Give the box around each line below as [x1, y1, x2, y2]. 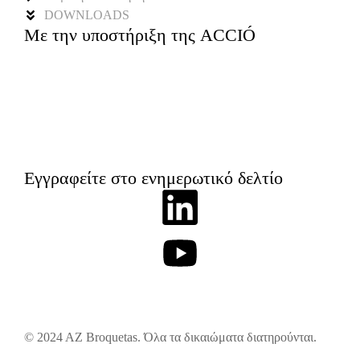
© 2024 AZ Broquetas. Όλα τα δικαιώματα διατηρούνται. [24, 330, 317, 345]
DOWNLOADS [44, 7, 129, 22]
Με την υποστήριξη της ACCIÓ [24, 24, 256, 45]
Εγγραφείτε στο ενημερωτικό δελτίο [24, 168, 283, 189]
